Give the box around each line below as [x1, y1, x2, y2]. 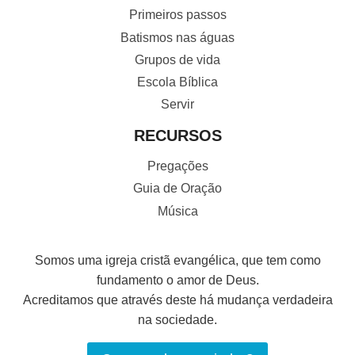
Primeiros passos [128, 8, 227, 22]
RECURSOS [133, 126, 222, 144]
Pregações [147, 159, 208, 174]
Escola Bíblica [137, 74, 218, 89]
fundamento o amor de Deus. [96, 273, 259, 288]
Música [157, 204, 198, 218]
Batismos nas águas [120, 30, 235, 44]
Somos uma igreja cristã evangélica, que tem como [34, 254, 321, 268]
